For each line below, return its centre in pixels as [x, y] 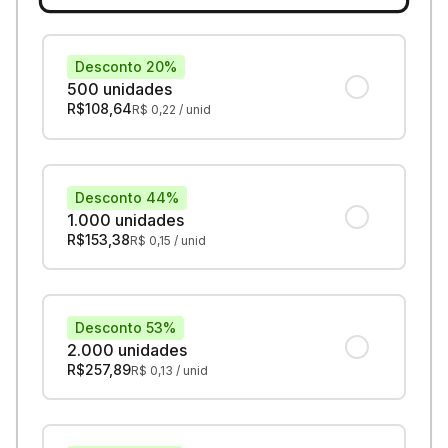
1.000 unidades [126, 219]
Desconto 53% [126, 327]
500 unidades [120, 89]
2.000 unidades [127, 349]
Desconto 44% [127, 197]
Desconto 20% [126, 67]
